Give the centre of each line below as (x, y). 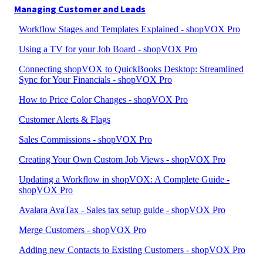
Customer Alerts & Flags (65, 119)
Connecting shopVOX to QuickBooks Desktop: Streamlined (131, 69)
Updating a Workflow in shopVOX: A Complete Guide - (124, 179)
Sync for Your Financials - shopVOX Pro (95, 80)
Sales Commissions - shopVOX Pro (85, 139)
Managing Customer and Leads (80, 9)
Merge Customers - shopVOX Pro (82, 230)
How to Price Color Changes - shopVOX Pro (103, 100)
